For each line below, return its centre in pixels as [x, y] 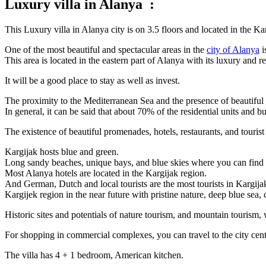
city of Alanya [233, 50]
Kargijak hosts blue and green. [62, 152]
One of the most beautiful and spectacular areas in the [106, 50]
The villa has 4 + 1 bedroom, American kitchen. [94, 255]
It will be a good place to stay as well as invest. [92, 81]
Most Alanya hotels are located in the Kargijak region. [106, 173]
